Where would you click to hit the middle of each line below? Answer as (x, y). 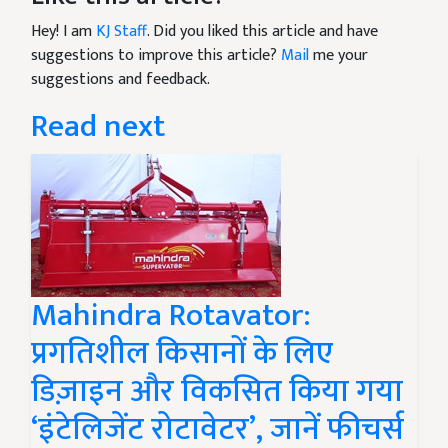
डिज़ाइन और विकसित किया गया (217, 392)
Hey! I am (63, 32)
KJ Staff (121, 32)
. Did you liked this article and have (262, 32)
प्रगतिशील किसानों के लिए (182, 354)
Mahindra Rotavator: (171, 316)
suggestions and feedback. (120, 80)
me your (338, 56)
